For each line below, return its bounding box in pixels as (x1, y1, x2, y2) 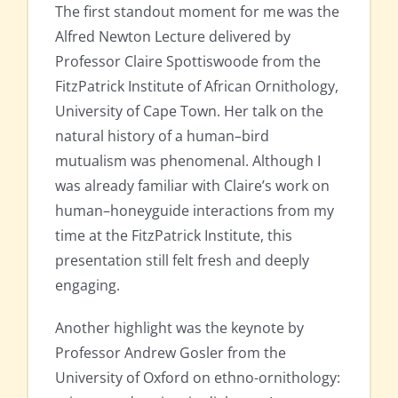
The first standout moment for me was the (55, 2, 339, 22)
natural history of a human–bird (55, 126, 269, 147)
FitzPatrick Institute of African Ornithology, (55, 76, 338, 97)
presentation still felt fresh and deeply (55, 251, 309, 271)
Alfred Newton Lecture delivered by (55, 27, 291, 47)
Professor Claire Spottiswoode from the (55, 52, 321, 72)
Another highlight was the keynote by (55, 318, 304, 338)
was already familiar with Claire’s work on (55, 176, 330, 196)
